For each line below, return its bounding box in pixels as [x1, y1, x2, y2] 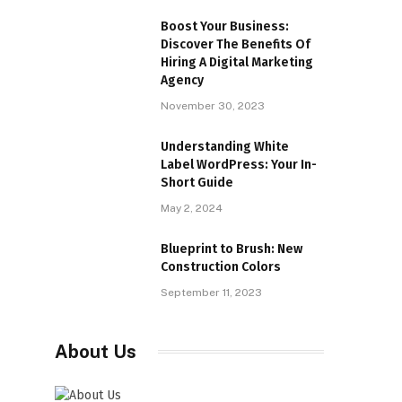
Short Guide [161, 174, 233, 190]
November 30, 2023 [161, 99, 265, 112]
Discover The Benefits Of [161, 36, 310, 52]
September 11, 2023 [161, 285, 262, 299]
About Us [55, 340, 136, 363]
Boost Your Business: [161, 18, 289, 34]
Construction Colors [161, 258, 281, 275]
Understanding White [161, 138, 289, 154]
